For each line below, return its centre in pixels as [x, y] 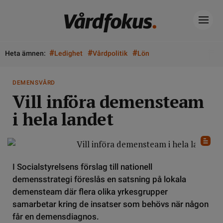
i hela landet [63, 119]
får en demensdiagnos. [56, 217]
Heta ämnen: [25, 53]
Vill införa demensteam [108, 102]
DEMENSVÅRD [34, 83]
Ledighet [68, 53]
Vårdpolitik [110, 53]
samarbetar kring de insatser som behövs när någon [111, 204]
